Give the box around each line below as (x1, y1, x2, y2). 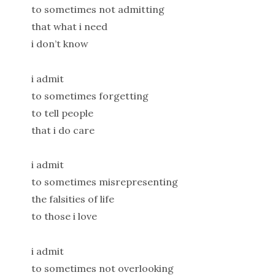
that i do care (31, 123, 95, 136)
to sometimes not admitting (31, 2, 165, 15)
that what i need (31, 20, 107, 33)
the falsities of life (31, 193, 114, 206)
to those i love (31, 210, 97, 223)
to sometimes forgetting (31, 89, 149, 102)
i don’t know (31, 37, 88, 50)
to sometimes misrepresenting (31, 176, 178, 188)
